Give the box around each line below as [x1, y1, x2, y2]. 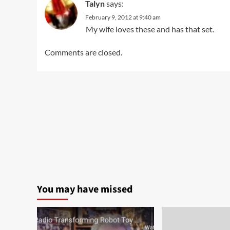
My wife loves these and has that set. [86, 24, 214, 34]
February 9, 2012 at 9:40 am [85, 13, 161, 21]
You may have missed [37, 182, 132, 197]
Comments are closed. [45, 47, 122, 57]
